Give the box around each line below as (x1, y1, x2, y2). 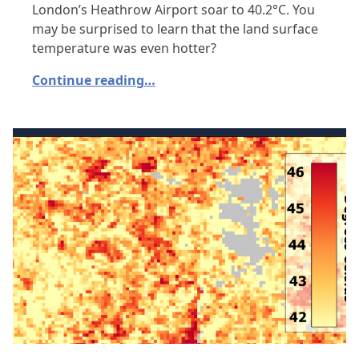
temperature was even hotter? (32, 38, 216, 57)
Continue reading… (32, 71, 155, 89)
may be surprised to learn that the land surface (32, 19, 318, 38)
